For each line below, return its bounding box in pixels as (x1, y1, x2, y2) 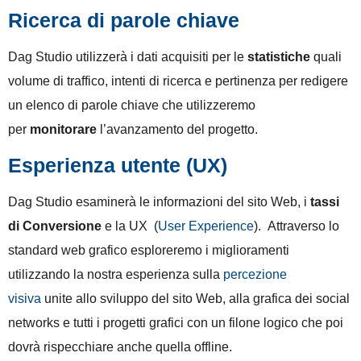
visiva (8, 292, 41, 306)
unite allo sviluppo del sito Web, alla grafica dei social (41, 292, 350, 306)
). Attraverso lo (254, 219, 339, 234)
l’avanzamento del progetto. (100, 122, 258, 136)
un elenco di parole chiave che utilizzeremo (8, 98, 255, 112)
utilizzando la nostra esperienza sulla (8, 268, 223, 282)
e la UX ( (102, 219, 158, 234)
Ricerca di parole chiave (8, 8, 239, 31)
